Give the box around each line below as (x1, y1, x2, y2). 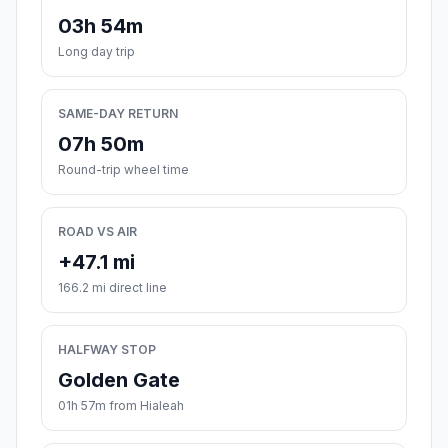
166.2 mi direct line (58, 280, 167, 296)
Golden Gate (58, 368, 180, 393)
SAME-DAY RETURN (58, 106, 178, 122)
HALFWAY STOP (58, 342, 156, 358)
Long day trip (58, 44, 135, 60)
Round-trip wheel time (58, 162, 189, 178)
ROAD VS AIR (58, 224, 137, 240)
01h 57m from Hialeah (58, 398, 184, 414)
